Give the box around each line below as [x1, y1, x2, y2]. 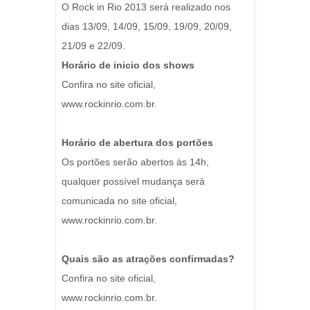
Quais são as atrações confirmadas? [62, 253, 235, 265]
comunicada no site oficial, [62, 195, 177, 207]
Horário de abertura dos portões [62, 137, 213, 149]
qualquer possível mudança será [62, 176, 205, 188]
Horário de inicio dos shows [62, 60, 194, 71]
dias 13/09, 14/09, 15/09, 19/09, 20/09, [62, 21, 232, 33]
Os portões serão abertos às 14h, [62, 156, 209, 168]
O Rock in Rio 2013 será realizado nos [62, 1, 230, 13]
